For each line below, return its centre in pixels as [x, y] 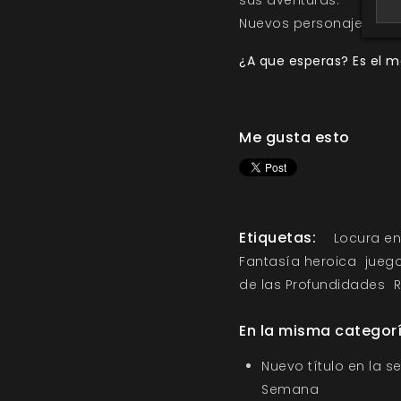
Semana [290, 389]
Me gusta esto [294, 137]
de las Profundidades [312, 285]
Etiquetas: [277, 238]
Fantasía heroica [298, 261]
